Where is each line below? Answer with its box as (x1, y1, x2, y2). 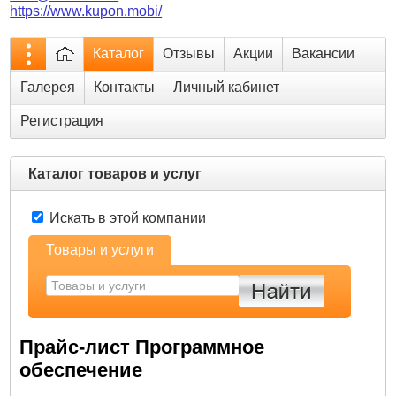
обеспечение (19, 359, 143, 382)
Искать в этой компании (46, 210, 207, 226)
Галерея (20, 80, 76, 95)
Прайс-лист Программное (19, 336, 265, 359)
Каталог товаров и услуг (28, 166, 202, 182)
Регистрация (20, 113, 104, 129)
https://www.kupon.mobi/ (10, 4, 163, 19)
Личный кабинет (173, 80, 280, 95)
